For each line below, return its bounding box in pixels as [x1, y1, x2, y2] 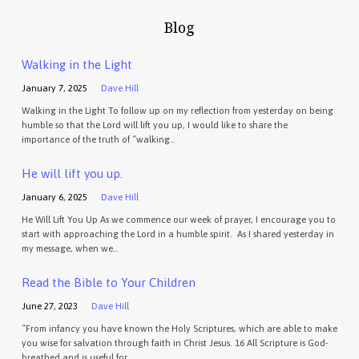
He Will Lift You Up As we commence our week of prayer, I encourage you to [21, 213, 336, 224]
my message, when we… [21, 242, 118, 253]
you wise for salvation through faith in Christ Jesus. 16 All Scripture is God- [21, 337, 329, 348]
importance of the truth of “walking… [21, 133, 175, 144]
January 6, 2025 [21, 191, 87, 202]
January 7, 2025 [21, 82, 87, 93]
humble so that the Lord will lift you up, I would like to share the [21, 119, 288, 130]
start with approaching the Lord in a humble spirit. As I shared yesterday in [21, 228, 334, 239]
